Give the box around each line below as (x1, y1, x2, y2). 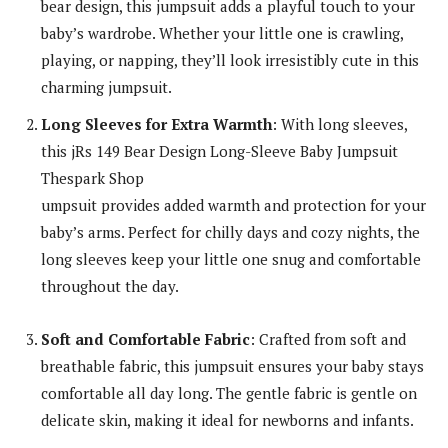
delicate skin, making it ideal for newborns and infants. (41, 409, 414, 430)
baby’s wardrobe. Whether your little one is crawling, (41, 22, 403, 43)
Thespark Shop (41, 167, 144, 188)
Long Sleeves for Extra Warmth (41, 113, 272, 134)
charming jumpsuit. (41, 76, 172, 97)
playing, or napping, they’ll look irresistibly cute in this (41, 49, 419, 70)
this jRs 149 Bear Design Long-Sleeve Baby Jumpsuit (41, 140, 398, 161)
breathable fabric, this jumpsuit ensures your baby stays (41, 355, 424, 376)
